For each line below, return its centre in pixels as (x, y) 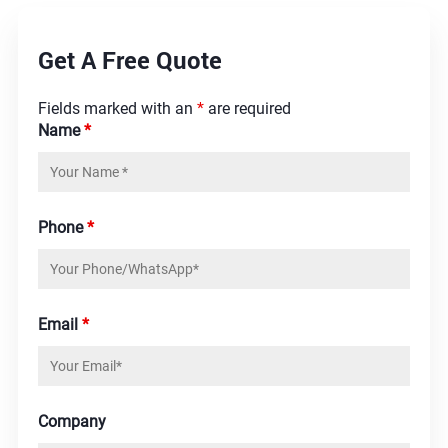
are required (247, 108)
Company (71, 421)
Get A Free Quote (129, 60)
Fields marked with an (117, 108)
